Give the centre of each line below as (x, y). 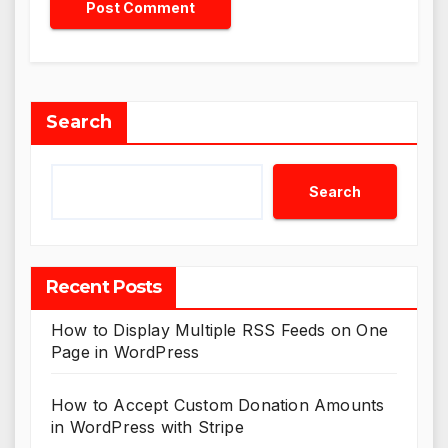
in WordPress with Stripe (147, 427)
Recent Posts (104, 287)
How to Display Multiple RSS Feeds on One (220, 330)
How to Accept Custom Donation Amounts (218, 405)
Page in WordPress (125, 352)
